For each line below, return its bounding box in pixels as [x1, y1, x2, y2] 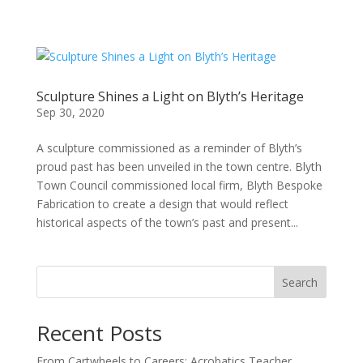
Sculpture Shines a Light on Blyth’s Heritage [36, 88, 304, 105]
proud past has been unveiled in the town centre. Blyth [36, 159, 322, 174]
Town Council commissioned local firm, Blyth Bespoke [36, 177, 322, 193]
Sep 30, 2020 [36, 105, 105, 120]
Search [282, 274, 318, 290]
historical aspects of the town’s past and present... [36, 215, 298, 230]
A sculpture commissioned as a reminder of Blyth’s [36, 140, 302, 156]
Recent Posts [36, 318, 162, 348]
